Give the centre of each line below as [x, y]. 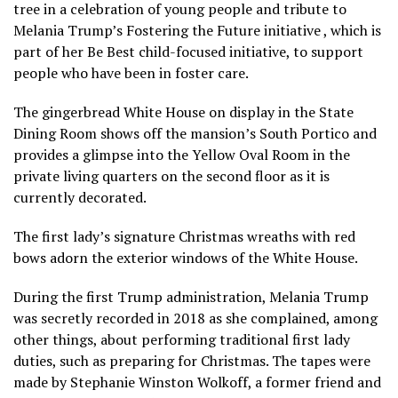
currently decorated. [80, 197]
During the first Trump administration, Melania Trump [191, 296]
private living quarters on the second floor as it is [171, 175]
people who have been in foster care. [131, 72]
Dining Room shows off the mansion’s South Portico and [195, 133]
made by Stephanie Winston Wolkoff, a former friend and [197, 382]
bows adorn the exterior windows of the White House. [186, 257]
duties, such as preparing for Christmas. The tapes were [192, 360]
